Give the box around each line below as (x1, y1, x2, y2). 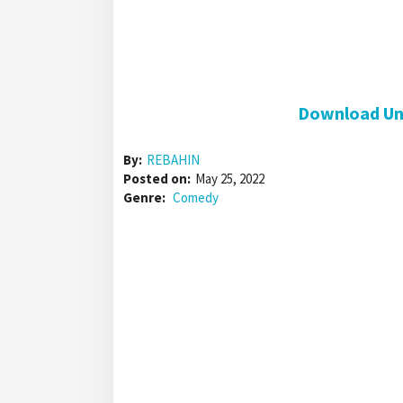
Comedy (173, 189, 219, 207)
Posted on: (123, 170, 191, 188)
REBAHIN (147, 151, 200, 169)
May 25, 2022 (195, 170, 264, 188)
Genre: (123, 189, 168, 207)
